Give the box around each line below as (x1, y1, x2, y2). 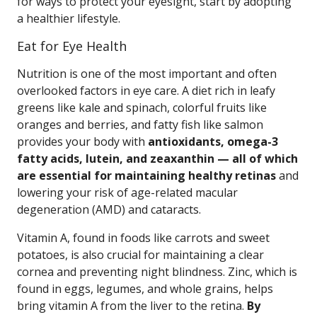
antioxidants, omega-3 (148, 134, 278, 149)
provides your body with (17, 134, 148, 149)
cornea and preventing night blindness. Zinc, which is (17, 264, 297, 279)
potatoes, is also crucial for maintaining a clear (17, 247, 264, 263)
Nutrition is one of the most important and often (17, 66, 277, 81)
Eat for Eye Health (17, 38, 127, 54)
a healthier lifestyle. (17, 11, 120, 26)
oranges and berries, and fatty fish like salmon (17, 117, 263, 132)
